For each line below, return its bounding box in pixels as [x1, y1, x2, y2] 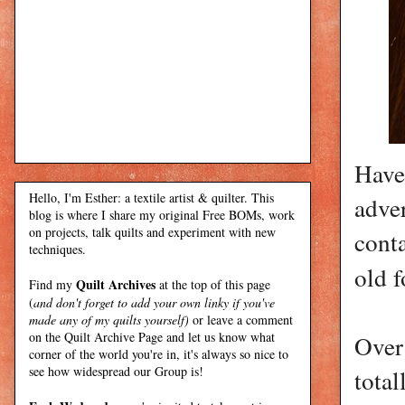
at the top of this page [155, 275, 270, 293]
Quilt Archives [76, 274, 155, 294]
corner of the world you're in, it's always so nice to [29, 344, 288, 363]
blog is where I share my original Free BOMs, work [29, 205, 295, 223]
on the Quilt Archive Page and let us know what [29, 327, 275, 345]
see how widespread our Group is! [29, 362, 203, 380]
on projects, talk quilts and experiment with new [29, 222, 276, 240]
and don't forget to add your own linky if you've [33, 293, 275, 311]
